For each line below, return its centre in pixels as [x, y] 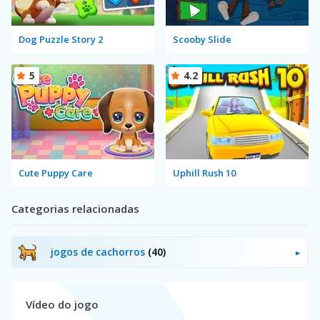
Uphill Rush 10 [204, 172]
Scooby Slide [202, 39]
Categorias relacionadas [75, 208]
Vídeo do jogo [62, 304]
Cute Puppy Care [56, 172]
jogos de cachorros [99, 251]
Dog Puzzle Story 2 [61, 39]
